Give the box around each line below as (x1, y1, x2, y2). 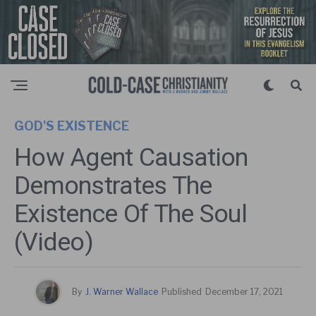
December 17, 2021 (205, 286, 283, 297)
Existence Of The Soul (14, 198, 247, 229)
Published (161, 286, 202, 297)
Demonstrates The (14, 170, 212, 200)
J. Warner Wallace (85, 286, 158, 297)
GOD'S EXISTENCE (14, 118, 129, 133)
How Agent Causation (14, 142, 248, 172)
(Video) (14, 226, 93, 257)
